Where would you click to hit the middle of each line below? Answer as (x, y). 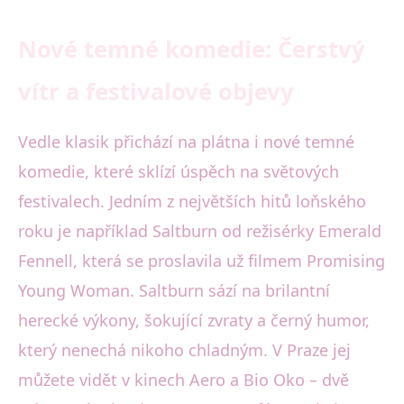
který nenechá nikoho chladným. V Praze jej (184, 349)
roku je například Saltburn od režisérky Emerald (200, 230)
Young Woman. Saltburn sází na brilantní (174, 290)
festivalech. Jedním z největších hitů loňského (192, 201)
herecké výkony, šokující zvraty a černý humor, (194, 320)
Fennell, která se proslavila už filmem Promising (202, 260)
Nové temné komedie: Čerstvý (192, 49)
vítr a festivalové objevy (156, 91)
